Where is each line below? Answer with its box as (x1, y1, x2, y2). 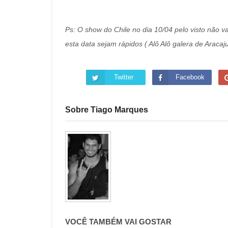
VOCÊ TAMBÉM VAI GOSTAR (65, 217, 172, 226)
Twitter (114, 73, 134, 81)
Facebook (175, 73, 205, 81)
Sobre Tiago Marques (65, 105, 148, 114)
